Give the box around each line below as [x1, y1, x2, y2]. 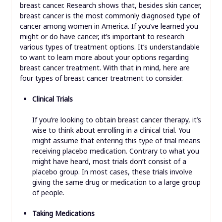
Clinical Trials [32, 94, 73, 104]
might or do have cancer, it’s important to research [19, 32, 184, 42]
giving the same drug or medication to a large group [32, 177, 201, 187]
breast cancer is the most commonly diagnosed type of [19, 11, 200, 21]
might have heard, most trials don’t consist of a [32, 157, 186, 166]
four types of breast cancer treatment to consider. [19, 73, 183, 83]
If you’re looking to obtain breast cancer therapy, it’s [32, 115, 201, 125]
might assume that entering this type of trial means [32, 136, 200, 146]
